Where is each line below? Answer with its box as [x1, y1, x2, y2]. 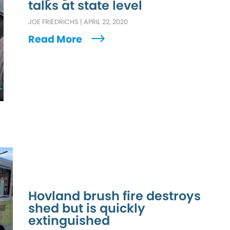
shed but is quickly [28, 199, 146, 217]
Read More [28, 32, 85, 46]
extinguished [28, 212, 110, 229]
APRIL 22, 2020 [84, 17, 128, 26]
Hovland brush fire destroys [28, 187, 201, 204]
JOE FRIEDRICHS [28, 17, 79, 26]
